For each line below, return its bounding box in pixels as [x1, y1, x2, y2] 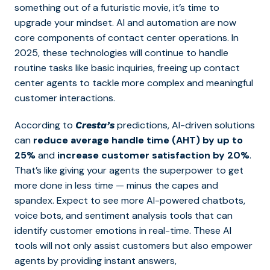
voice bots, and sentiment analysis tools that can [14, 209, 233, 222]
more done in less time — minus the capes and [14, 179, 218, 192]
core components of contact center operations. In [14, 31, 239, 45]
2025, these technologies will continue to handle [14, 46, 228, 60]
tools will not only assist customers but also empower [14, 239, 253, 253]
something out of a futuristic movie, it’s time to [14, 1, 219, 14]
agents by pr [14, 254, 71, 268]
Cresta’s [75, 119, 115, 131]
